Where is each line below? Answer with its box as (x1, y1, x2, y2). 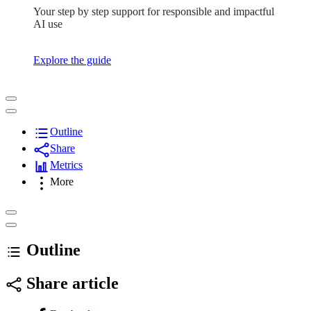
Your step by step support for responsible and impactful (33, 5, 274, 17)
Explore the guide (33, 53, 111, 66)
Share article (22, 274, 119, 292)
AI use (33, 17, 62, 30)
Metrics (50, 159, 83, 171)
